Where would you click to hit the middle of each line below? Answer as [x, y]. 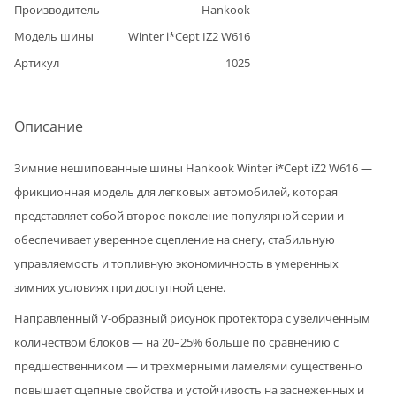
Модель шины [54, 36]
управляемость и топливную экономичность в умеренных [176, 263]
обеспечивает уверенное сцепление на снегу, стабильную [175, 239]
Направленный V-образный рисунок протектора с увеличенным [192, 318]
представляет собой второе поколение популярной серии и [179, 215]
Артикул [37, 62]
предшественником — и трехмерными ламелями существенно [188, 366]
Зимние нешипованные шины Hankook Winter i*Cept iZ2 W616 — [193, 168]
